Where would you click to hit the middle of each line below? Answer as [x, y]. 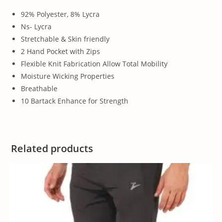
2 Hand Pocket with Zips [61, 51]
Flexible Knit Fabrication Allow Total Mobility [94, 63]
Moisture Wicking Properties [68, 76]
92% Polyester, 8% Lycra [60, 14]
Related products [52, 148]
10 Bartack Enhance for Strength [75, 101]
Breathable [39, 88]
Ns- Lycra [36, 26]
